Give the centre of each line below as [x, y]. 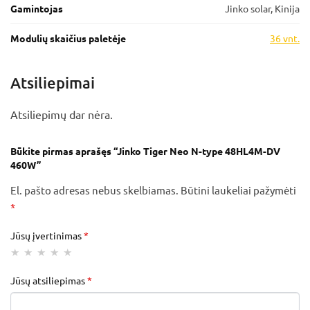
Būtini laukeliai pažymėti [238, 190]
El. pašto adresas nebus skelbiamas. [94, 190]
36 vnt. [285, 38]
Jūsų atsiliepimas [49, 280]
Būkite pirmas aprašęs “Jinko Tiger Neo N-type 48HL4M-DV [145, 151]
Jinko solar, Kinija [262, 9]
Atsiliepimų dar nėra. [62, 115]
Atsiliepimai [53, 83]
